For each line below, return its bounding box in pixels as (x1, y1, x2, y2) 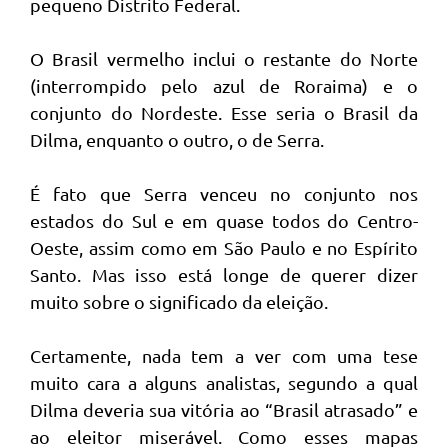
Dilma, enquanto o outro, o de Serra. (30, 129, 324, 150)
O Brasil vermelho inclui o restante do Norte (30, 48, 418, 69)
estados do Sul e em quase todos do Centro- (30, 210, 418, 231)
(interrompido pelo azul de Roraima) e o (30, 75, 418, 96)
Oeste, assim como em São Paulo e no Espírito (30, 237, 418, 258)
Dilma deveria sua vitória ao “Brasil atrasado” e (30, 399, 418, 420)
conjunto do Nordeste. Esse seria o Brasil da (30, 102, 418, 123)
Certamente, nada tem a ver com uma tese (30, 345, 418, 366)
